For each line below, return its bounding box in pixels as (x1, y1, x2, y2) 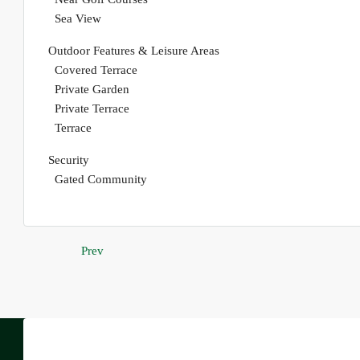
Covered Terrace (55, 63, 137, 77)
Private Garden (55, 83, 129, 96)
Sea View (55, 12, 101, 26)
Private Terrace (55, 102, 129, 116)
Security (48, 153, 89, 167)
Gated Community (55, 173, 147, 186)
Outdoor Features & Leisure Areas (48, 44, 219, 58)
